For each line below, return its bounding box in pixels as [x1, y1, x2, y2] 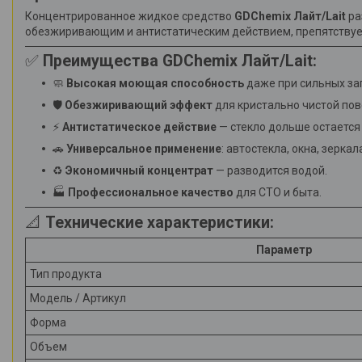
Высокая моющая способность [66, 77, 244, 90]
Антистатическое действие [62, 120, 217, 134]
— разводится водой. [213, 164, 327, 178]
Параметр [256, 243, 312, 257]
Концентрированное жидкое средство [25, 9, 234, 23]
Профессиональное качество [68, 186, 234, 200]
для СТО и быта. [234, 186, 322, 200]
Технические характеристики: [45, 213, 274, 233]
